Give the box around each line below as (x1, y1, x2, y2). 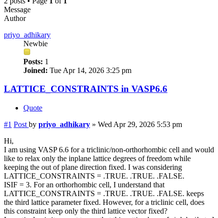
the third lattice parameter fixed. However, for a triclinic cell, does (4, 198, 204, 207)
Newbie (23, 39, 48, 48)
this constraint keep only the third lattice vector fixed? (4, 207, 167, 216)
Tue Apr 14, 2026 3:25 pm (48, 66, 131, 74)
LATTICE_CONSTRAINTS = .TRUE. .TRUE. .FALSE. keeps (4, 189, 204, 198)
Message (4, 5, 31, 14)
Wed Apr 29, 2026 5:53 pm (98, 120, 182, 129)
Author (4, 14, 26, 22)
